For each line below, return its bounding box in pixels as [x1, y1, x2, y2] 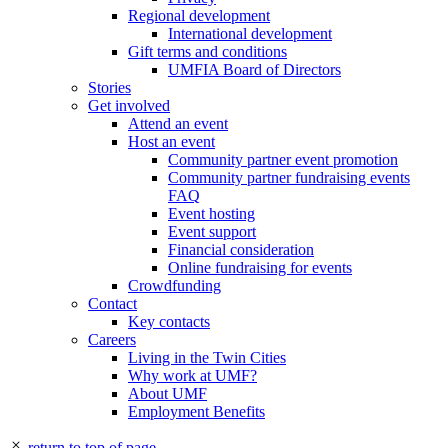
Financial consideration [168, 240, 314, 258]
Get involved [88, 96, 170, 114]
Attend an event [128, 114, 228, 132]
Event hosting [168, 204, 255, 222]
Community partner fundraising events [168, 168, 410, 186]
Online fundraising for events [168, 258, 352, 276]
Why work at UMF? [128, 366, 257, 384]
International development [168, 24, 332, 42]
